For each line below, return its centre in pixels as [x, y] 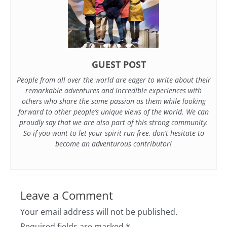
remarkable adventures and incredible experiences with [113, 91]
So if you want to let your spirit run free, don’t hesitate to [113, 133]
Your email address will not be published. [99, 212]
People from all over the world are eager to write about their [113, 80]
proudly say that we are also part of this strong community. [113, 123]
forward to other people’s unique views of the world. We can [113, 112]
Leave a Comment [67, 196]
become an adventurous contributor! [113, 144]
